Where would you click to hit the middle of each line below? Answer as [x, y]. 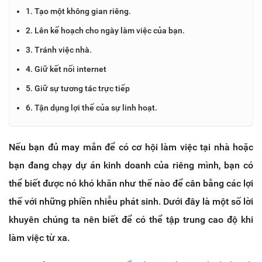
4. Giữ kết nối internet [66, 69]
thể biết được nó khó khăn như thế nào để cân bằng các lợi [131, 183]
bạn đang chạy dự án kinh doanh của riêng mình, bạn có [131, 165]
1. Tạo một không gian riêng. [78, 11]
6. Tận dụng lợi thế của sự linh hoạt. [92, 107]
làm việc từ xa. [39, 237]
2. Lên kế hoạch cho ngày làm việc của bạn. [105, 30]
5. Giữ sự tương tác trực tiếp [78, 88]
